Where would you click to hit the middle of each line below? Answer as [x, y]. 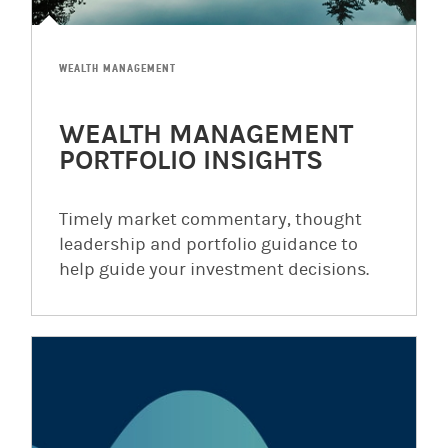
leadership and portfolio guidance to [208, 244]
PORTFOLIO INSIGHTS [190, 160]
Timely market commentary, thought [210, 219]
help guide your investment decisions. [213, 269]
